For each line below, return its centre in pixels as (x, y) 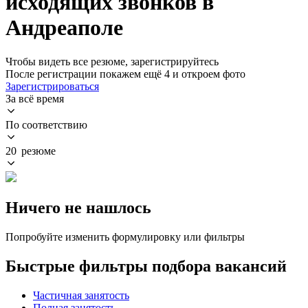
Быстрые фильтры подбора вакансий (146, 266)
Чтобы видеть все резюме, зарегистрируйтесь (112, 61)
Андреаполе (64, 28)
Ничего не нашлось (78, 207)
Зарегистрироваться (52, 86)
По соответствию (46, 124)
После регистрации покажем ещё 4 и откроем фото (125, 74)
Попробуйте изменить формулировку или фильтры (125, 236)
